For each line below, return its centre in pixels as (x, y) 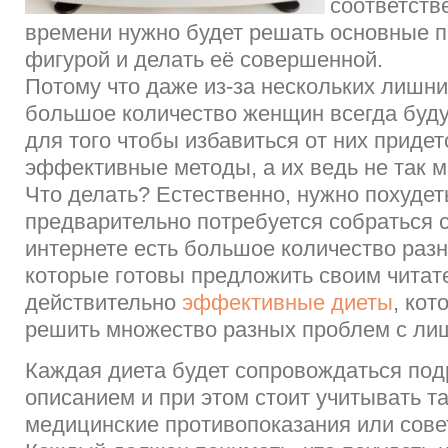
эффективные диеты (287, 303)
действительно (103, 303)
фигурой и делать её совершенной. (204, 60)
